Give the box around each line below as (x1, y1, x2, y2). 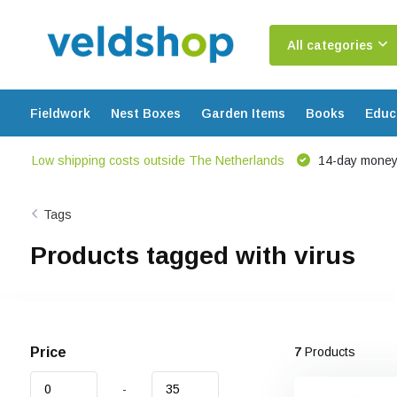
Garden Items (200, 105, 285, 121)
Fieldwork (29, 105, 90, 121)
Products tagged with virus (29, 242, 355, 269)
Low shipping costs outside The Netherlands (31, 153, 284, 167)
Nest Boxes (110, 105, 181, 121)
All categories (286, 37, 373, 52)
